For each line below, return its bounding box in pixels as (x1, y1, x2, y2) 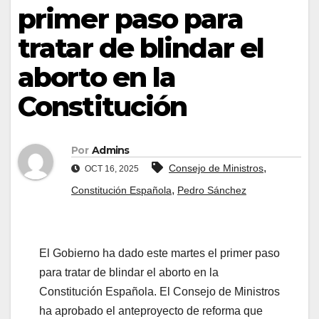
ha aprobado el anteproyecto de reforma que (39, 305, 263, 318)
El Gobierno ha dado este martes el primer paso (39, 247, 280, 260)
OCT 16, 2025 (83, 164, 139, 174)
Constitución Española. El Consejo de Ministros (39, 286, 280, 298)
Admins (91, 144, 130, 157)
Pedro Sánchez (177, 184, 246, 197)
